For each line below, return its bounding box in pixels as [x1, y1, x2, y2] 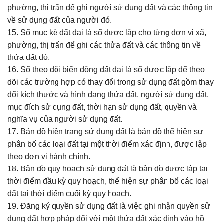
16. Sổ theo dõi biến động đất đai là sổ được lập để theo [7, 65, 205, 74]
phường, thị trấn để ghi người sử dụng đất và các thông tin [7, 3, 213, 12]
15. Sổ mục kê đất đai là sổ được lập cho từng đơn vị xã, [7, 28, 206, 37]
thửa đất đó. [7, 53, 50, 61]
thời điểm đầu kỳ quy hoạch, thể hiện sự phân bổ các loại [7, 177, 208, 185]
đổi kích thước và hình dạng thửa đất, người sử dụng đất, [7, 90, 209, 99]
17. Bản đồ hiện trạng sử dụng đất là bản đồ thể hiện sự [7, 127, 203, 136]
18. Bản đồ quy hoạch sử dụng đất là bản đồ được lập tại [7, 165, 208, 173]
